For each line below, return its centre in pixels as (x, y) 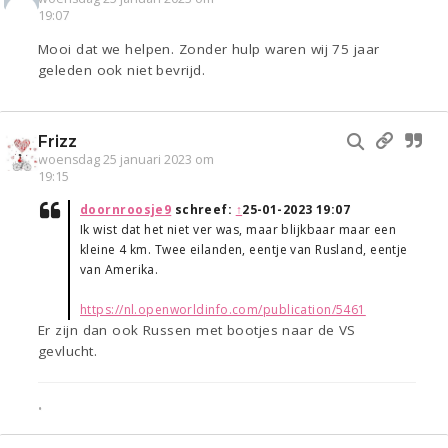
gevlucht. (67, 351)
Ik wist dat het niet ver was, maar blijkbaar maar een (238, 230)
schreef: (203, 210)
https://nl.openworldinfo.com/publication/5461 (223, 310)
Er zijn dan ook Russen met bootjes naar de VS (197, 330)
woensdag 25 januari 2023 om (126, 160)
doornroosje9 (126, 210)
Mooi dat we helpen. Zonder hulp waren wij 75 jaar (209, 49)
